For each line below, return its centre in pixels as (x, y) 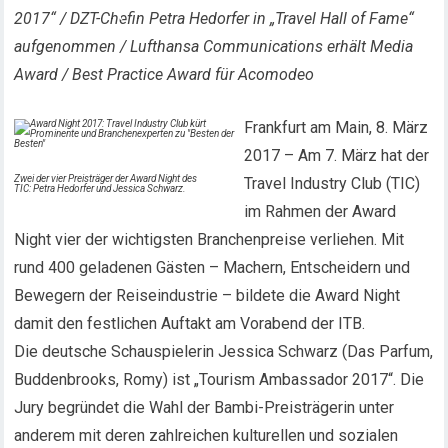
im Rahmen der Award (320, 211)
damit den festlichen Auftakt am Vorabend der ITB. (190, 323)
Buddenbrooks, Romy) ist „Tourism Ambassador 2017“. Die (219, 379)
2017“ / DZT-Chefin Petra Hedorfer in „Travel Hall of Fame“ (214, 18)
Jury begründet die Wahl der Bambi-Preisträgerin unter (204, 407)
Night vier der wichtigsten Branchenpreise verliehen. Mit (209, 239)
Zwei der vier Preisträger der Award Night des (106, 178)
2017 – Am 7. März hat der (337, 155)
